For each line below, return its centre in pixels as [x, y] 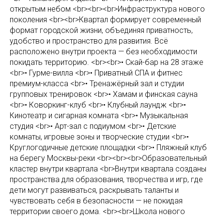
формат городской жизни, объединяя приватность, [101, 30]
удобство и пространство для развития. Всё [89, 41]
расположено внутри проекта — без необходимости [103, 52]
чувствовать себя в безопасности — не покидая [96, 201]
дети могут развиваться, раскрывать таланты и [94, 190]
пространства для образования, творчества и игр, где [106, 179]
